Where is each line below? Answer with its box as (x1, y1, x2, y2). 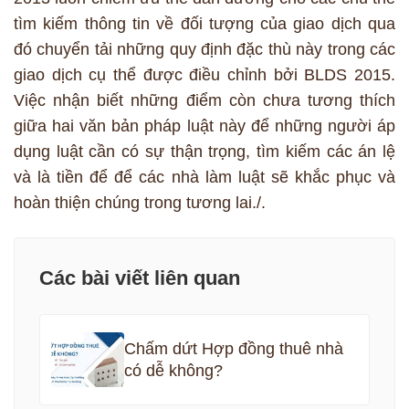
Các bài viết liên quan (38, 267, 240, 290)
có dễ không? (123, 361, 223, 380)
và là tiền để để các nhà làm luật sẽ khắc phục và (14, 168, 395, 187)
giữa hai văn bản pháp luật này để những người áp (14, 117, 395, 136)
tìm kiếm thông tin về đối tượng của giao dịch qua (14, 15, 395, 34)
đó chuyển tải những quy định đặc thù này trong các (14, 40, 395, 59)
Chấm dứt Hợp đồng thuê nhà (123, 339, 343, 358)
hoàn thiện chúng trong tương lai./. (14, 194, 266, 213)
